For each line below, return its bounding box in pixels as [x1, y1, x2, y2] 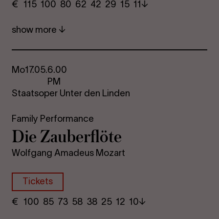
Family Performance [12, 113, 94, 124]
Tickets [22, 176, 53, 187]
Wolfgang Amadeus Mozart [12, 148, 126, 158]
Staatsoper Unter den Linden [12, 88, 131, 98]
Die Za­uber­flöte [12, 123, 122, 148]
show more [12, 24, 59, 35]
